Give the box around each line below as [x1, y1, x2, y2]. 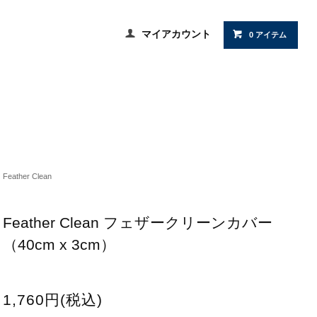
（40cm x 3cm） [2, 236, 115, 253]
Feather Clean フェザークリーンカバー [2, 214, 272, 231]
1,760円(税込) [2, 292, 103, 309]
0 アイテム [249, 30, 287, 39]
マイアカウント [142, 28, 212, 40]
